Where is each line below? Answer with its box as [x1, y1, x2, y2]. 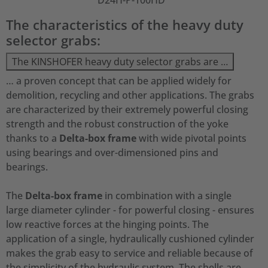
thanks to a [6, 132, 57, 145]
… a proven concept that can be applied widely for [6, 74, 232, 87]
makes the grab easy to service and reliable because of [6, 246, 253, 260]
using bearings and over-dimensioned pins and [6, 146, 218, 159]
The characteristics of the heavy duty [6, 16, 243, 33]
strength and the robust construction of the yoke [6, 117, 229, 130]
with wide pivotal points [136, 132, 246, 145]
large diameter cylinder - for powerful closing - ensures [6, 203, 254, 217]
